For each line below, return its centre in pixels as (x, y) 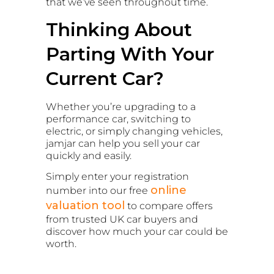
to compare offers (169, 206)
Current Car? (105, 78)
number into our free (98, 191)
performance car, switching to (118, 119)
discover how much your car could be (137, 232)
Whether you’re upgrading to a (121, 106)
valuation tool (85, 206)
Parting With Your (130, 54)
